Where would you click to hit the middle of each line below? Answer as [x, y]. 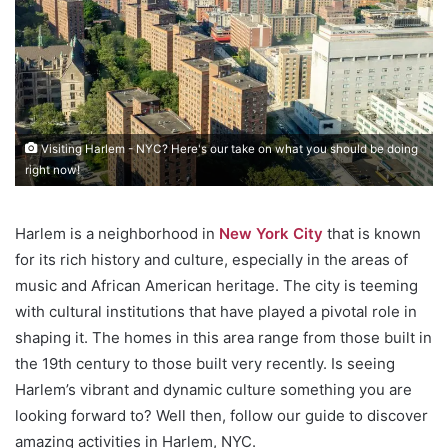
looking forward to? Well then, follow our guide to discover [221, 415]
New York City [271, 233]
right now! [52, 169]
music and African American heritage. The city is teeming [216, 285]
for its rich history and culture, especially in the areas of [211, 259]
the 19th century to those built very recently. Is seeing [205, 363]
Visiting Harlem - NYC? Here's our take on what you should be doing [228, 148]
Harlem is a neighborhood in [117, 233]
